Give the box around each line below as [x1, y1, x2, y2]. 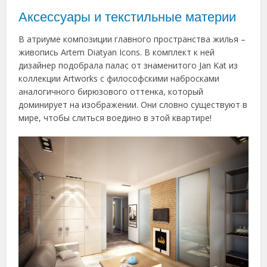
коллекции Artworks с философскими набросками [18, 72, 220, 84]
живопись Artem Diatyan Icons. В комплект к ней [18, 46, 215, 58]
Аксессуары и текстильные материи [18, 9, 237, 24]
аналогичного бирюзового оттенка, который [18, 85, 204, 97]
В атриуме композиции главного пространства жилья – [18, 33, 246, 45]
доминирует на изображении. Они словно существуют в [18, 98, 248, 110]
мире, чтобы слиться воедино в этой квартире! [18, 111, 212, 123]
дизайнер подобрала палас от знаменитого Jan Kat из [18, 59, 238, 71]
